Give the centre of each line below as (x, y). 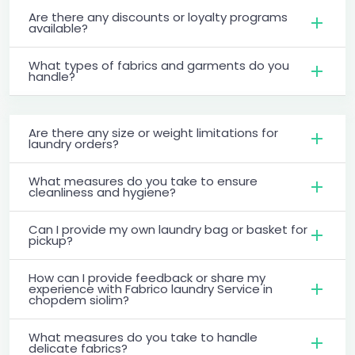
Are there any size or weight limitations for (153, 132)
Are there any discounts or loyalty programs (158, 17)
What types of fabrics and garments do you (159, 65)
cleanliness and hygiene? (102, 192)
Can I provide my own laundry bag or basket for (168, 229)
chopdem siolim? (79, 300)
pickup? (51, 240)
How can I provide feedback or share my (147, 277)
